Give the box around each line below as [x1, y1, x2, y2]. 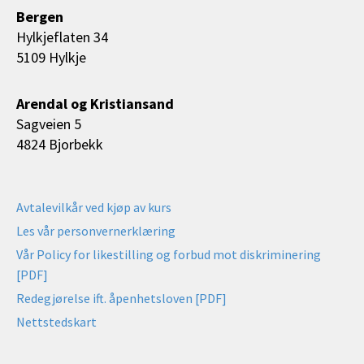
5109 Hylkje [16, 48, 89, 67]
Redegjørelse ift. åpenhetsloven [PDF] [16, 290, 227, 307]
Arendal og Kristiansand [16, 93, 174, 113]
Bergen [16, 7, 63, 27]
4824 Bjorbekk [16, 134, 103, 154]
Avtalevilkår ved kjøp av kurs [16, 199, 171, 216]
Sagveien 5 [16, 114, 81, 133]
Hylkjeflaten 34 [16, 28, 108, 47]
